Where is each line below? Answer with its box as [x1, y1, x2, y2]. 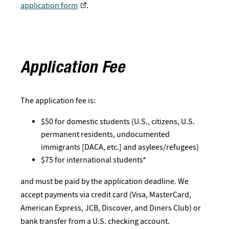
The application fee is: [20, 95, 99, 106]
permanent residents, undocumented [41, 129, 170, 140]
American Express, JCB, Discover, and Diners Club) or [20, 202, 201, 213]
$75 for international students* [41, 154, 148, 165]
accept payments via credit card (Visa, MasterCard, [20, 189, 191, 200]
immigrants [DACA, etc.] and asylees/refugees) [41, 142, 199, 152]
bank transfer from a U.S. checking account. [20, 215, 173, 226]
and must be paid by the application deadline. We [20, 175, 189, 187]
